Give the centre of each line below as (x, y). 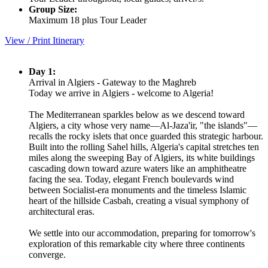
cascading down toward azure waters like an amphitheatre (138, 168)
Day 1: (42, 71)
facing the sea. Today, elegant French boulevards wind (131, 179)
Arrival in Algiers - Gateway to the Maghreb (112, 82)
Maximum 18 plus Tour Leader (88, 20)
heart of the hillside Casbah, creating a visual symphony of (139, 200)
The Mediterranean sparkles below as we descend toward (137, 114)
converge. (47, 254)
